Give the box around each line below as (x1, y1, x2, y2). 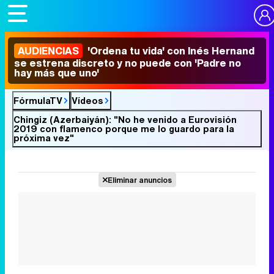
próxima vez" (13, 131, 74, 144)
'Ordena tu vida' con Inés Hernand (85, 43, 254, 58)
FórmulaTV (13, 94, 62, 107)
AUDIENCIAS (18, 43, 79, 58)
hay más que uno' (14, 65, 99, 80)
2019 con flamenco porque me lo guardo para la (13, 122, 234, 135)
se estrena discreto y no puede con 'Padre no (14, 56, 241, 70)
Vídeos (72, 94, 103, 107)
